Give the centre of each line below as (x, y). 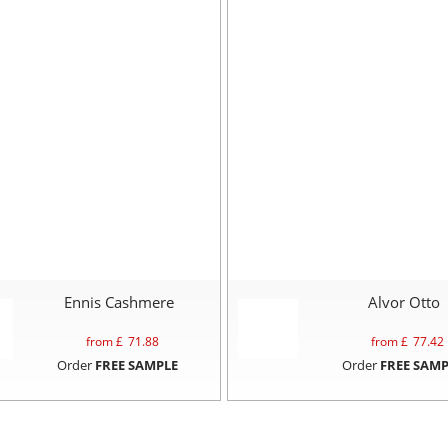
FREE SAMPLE (136, 364)
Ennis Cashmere (118, 301)
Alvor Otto (403, 301)
